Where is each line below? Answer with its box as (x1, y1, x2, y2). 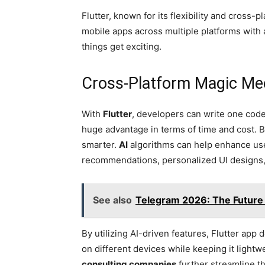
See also (93, 194, 132, 206)
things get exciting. (82, 41, 161, 52)
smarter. (82, 139, 119, 150)
